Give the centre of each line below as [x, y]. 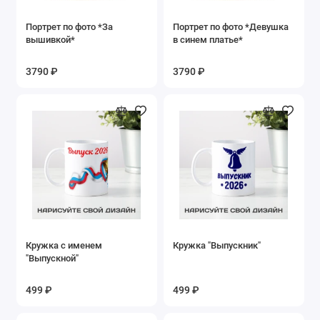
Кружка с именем [64, 245]
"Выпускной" [52, 258]
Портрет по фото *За [69, 26]
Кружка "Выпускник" [217, 245]
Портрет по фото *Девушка [231, 26]
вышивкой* [50, 39]
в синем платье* [208, 39]
